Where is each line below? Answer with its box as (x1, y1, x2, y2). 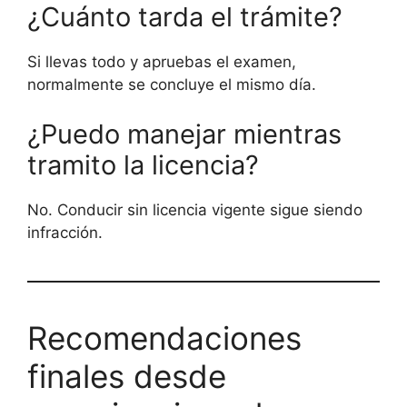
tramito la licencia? (27, 149, 259, 182)
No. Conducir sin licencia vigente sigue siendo (27, 201, 362, 220)
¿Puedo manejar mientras (27, 118, 342, 151)
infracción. (27, 223, 103, 243)
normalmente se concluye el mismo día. (27, 74, 316, 94)
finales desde (27, 357, 226, 396)
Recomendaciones (27, 319, 302, 358)
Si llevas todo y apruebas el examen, (27, 52, 296, 71)
